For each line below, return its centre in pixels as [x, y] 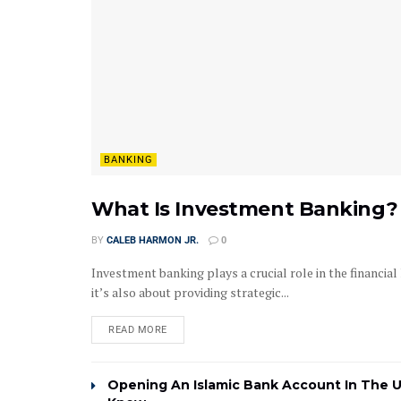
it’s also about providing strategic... [190, 293]
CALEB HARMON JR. [153, 241]
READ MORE [138, 330]
